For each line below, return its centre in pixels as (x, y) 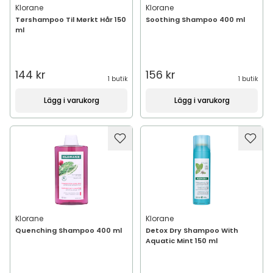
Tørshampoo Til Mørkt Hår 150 (71, 19)
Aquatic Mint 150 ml (182, 241)
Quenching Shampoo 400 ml (69, 230)
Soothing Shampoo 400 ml (195, 19)
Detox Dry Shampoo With (192, 230)
